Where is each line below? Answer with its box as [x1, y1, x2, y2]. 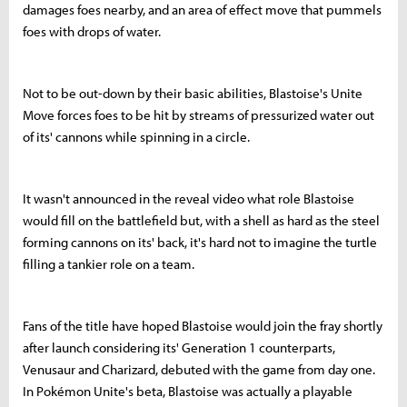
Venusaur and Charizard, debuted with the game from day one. [23, 361, 375, 379]
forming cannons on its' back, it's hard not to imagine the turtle [23, 233, 377, 252]
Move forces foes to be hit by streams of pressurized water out [23, 106, 374, 124]
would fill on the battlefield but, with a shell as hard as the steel [23, 212, 380, 230]
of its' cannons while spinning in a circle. [23, 128, 250, 146]
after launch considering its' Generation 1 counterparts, [23, 339, 335, 357]
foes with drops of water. [23, 23, 161, 41]
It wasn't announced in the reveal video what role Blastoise [23, 190, 354, 208]
